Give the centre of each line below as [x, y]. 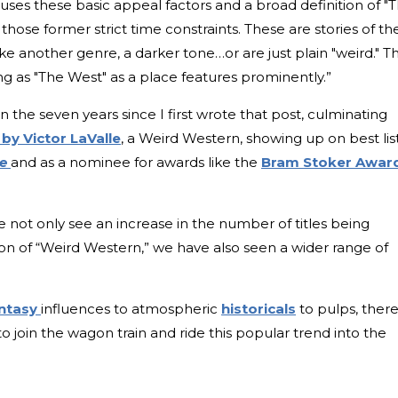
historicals [259, 308]
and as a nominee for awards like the [136, 162]
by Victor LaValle [61, 138]
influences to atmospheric [131, 308]
